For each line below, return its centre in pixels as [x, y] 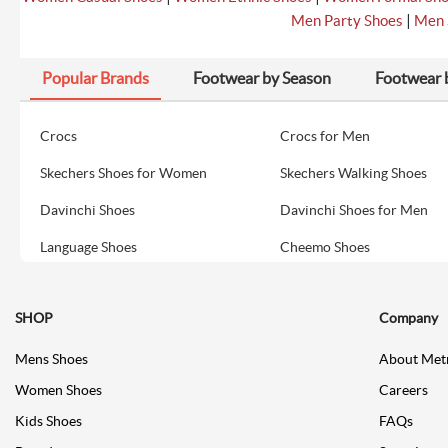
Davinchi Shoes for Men [354, 209]
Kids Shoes [48, 420]
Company [408, 317]
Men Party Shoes [346, 20]
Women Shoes [58, 389]
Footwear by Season [262, 77]
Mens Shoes [51, 358]
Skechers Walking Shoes [354, 172]
